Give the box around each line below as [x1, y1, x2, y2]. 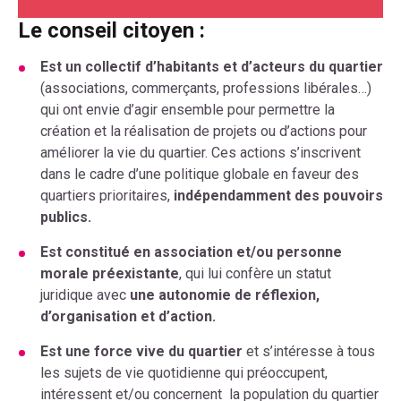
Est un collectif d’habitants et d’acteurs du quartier [40, 58, 383, 76]
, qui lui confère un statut [179, 265, 331, 283]
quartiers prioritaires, [40, 187, 174, 205]
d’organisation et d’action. [40, 308, 216, 326]
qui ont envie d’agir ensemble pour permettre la [40, 101, 335, 119]
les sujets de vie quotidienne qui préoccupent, [40, 364, 328, 382]
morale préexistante [40, 265, 179, 283]
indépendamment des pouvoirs [174, 187, 383, 205]
